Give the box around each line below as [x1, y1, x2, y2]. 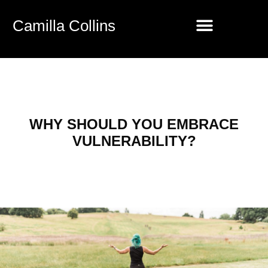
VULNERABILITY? [72, 133, 196, 149]
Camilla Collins [13, 17, 115, 35]
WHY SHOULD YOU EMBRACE [29, 116, 239, 132]
